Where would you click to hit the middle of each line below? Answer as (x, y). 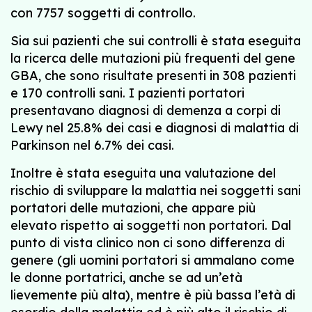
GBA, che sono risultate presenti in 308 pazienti (153, 76)
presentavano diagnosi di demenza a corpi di (146, 110)
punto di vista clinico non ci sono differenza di (148, 243)
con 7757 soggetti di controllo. (103, 13)
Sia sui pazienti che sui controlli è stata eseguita (156, 41)
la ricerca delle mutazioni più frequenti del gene (153, 58)
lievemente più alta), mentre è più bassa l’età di (153, 295)
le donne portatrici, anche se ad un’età (126, 278)
